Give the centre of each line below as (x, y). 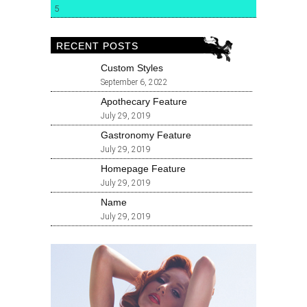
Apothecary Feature (144, 102)
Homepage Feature (143, 169)
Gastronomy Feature (146, 135)
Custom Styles (132, 68)
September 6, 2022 (134, 83)
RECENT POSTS (97, 46)
